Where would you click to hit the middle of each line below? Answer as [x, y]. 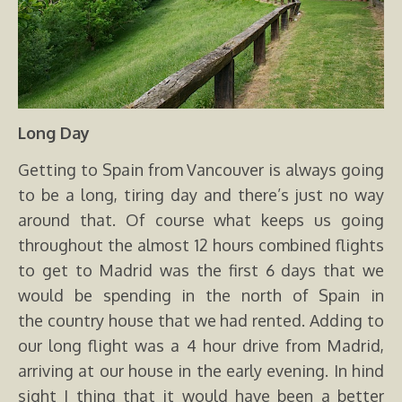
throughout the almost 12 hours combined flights [201, 245]
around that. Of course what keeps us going [201, 219]
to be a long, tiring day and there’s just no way [201, 194]
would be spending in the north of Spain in [201, 295]
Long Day [54, 132]
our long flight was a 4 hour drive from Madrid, [201, 345]
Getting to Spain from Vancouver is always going [201, 169]
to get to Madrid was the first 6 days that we [201, 270]
